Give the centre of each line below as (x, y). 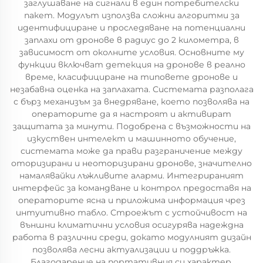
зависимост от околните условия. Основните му (131, 52)
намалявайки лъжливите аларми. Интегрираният (131, 176)
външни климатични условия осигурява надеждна (131, 225)
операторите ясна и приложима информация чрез (131, 200)
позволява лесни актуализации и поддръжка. (131, 249)
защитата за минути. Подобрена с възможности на (131, 126)
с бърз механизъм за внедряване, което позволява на (131, 102)
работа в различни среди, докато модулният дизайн (131, 237)
